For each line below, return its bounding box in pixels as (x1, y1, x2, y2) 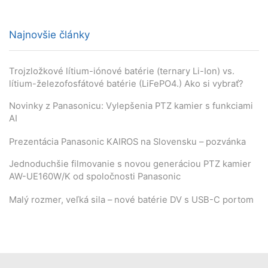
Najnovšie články (9, 28, 90, 41)
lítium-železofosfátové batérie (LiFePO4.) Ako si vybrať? (9, 78, 243, 89)
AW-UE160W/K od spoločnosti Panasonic (9, 171, 181, 182)
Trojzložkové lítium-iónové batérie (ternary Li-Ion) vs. (9, 65, 234, 77)
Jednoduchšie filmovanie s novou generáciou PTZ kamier (9, 159, 251, 170)
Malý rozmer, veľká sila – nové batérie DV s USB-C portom (9, 194, 254, 205)
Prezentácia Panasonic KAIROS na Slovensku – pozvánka (9, 136, 246, 147)
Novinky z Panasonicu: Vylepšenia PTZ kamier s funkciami (9, 100, 253, 112)
